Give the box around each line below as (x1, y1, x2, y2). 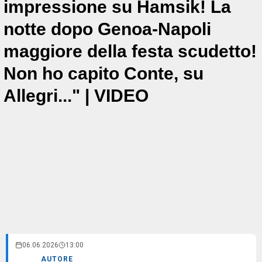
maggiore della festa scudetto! (4, 41, 257, 61)
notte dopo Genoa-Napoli (4, 19, 211, 39)
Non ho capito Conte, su (4, 63, 204, 83)
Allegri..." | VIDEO (4, 85, 149, 105)
